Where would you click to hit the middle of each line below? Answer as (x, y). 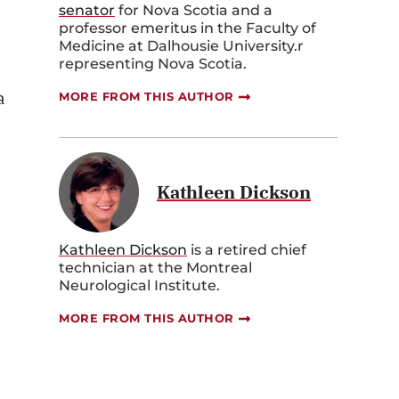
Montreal (217, 268)
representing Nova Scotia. (153, 64)
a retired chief (256, 250)
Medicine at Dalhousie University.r (181, 46)
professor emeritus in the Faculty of (187, 28)
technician (97, 268)
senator (87, 11)
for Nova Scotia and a (194, 11)
